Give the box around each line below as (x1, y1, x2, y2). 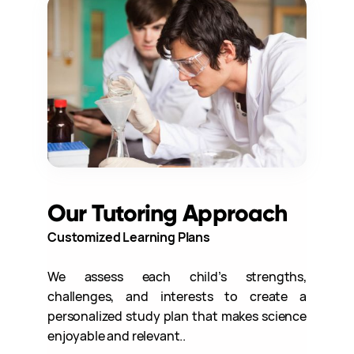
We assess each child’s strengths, (47, 267, 307, 285)
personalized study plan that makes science (47, 307, 307, 325)
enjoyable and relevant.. (47, 326, 186, 345)
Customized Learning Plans (47, 228, 210, 246)
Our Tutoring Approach (47, 198, 288, 228)
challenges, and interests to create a (47, 287, 307, 305)
